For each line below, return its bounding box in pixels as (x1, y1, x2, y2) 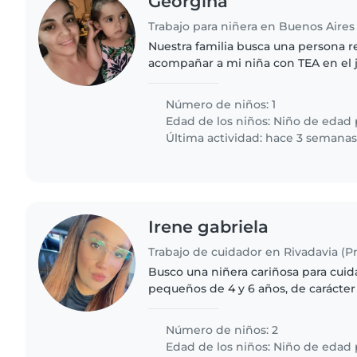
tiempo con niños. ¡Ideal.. (148, 314, 292, 329)
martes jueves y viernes (148, 72, 284, 87)
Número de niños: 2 (163, 322, 279, 337)
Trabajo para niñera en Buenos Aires (148, 18, 355, 33)
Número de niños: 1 (163, 96, 277, 112)
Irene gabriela (148, 216, 269, 237)
